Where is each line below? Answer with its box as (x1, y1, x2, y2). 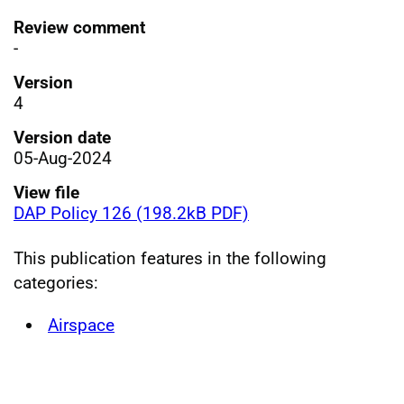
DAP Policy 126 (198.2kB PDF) (14, 202, 249, 224)
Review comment (14, 16, 145, 38)
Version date (14, 126, 111, 148)
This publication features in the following (14, 247, 326, 269)
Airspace (48, 314, 115, 335)
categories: (14, 271, 98, 293)
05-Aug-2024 (14, 147, 112, 169)
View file (14, 181, 79, 203)
